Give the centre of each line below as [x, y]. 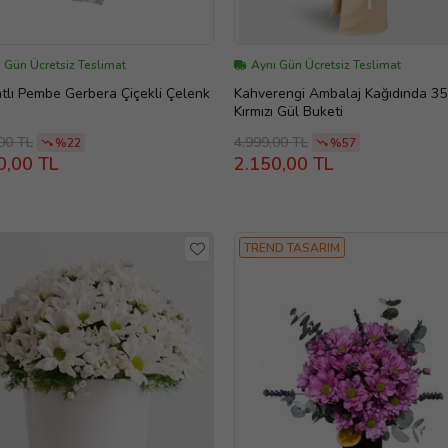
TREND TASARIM [292, 248]
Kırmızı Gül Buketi [288, 112]
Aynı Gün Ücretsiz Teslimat [326, 65]
